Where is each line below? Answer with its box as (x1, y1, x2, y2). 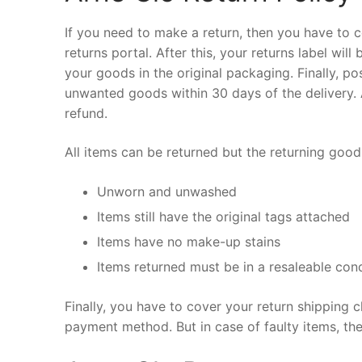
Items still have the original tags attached (97, 208, 350, 225)
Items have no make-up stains (97, 234, 280, 250)
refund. (65, 105, 107, 122)
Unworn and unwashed (97, 183, 237, 200)
